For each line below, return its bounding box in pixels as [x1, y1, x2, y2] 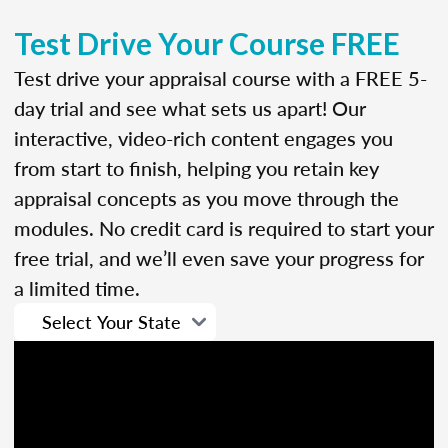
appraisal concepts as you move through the [14, 183, 399, 212]
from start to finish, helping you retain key [14, 153, 379, 182]
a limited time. [14, 273, 140, 302]
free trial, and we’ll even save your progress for [14, 243, 424, 272]
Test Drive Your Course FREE [14, 24, 400, 61]
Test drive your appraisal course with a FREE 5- [14, 63, 427, 92]
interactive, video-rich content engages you [14, 123, 393, 152]
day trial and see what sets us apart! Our [14, 93, 366, 122]
